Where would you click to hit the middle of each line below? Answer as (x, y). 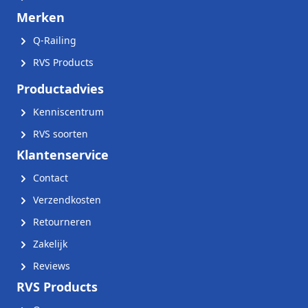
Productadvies (60, 89)
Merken (41, 17)
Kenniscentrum (67, 112)
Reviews (50, 266)
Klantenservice (63, 155)
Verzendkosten (66, 200)
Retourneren (61, 222)
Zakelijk (49, 244)
